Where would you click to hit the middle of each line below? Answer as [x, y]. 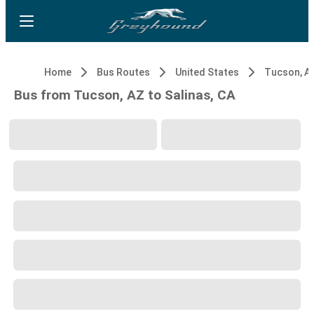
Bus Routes [123, 72]
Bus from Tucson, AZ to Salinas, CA [125, 95]
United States [207, 72]
